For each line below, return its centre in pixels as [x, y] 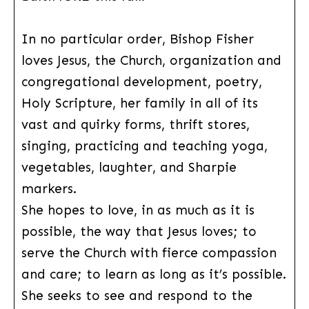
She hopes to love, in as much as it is [138, 210]
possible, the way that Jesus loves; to [139, 231]
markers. [51, 188]
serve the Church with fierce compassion [149, 252]
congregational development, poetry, [141, 81]
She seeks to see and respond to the [137, 295]
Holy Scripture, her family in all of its [139, 103]
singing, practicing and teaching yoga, [144, 146]
